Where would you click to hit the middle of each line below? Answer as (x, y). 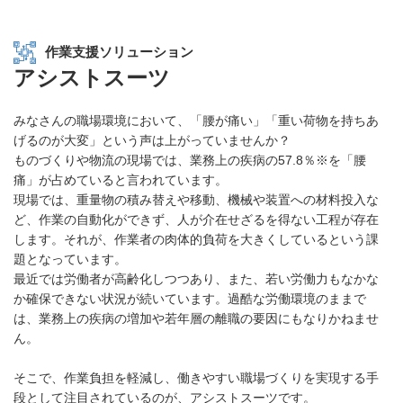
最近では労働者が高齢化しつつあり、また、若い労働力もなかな (196, 279)
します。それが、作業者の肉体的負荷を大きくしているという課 (196, 239)
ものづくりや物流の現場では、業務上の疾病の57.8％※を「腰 (190, 160)
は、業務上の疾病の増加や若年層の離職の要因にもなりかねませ (196, 318)
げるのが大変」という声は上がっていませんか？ (152, 140)
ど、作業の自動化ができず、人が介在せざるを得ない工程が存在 (196, 219)
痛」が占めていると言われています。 (121, 180)
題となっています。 (70, 259)
